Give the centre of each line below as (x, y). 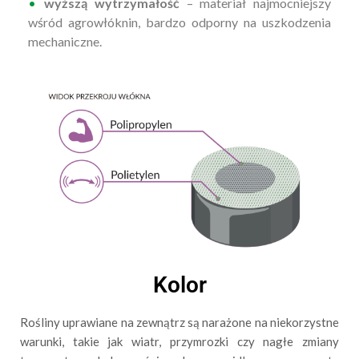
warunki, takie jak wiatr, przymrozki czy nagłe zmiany (179, 341)
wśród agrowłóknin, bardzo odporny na (142, 22)
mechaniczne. (66, 41)
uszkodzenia (296, 22)
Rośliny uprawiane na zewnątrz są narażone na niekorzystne (179, 322)
